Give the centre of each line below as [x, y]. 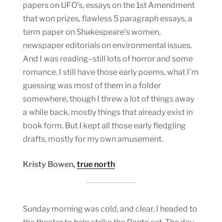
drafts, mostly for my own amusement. [94, 139]
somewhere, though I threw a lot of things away [109, 99]
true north [96, 164]
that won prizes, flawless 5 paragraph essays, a [108, 18]
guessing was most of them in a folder [92, 85]
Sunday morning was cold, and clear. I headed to [110, 209]
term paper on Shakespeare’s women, [92, 32]
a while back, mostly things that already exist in [108, 112]
